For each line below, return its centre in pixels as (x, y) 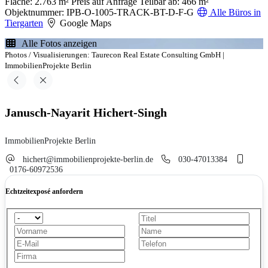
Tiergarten (24, 23)
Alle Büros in (234, 13)
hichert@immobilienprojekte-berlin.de (88, 159)
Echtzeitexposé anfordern (44, 192)
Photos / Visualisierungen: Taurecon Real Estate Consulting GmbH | (115, 55)
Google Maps (84, 23)
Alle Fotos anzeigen (57, 44)
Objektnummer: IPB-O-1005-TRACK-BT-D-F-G (99, 13)
